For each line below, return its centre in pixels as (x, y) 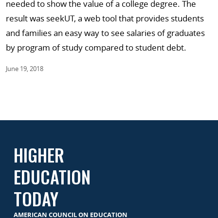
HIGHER (39, 154)
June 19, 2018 (25, 68)
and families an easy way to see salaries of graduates (105, 33)
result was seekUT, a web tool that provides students (105, 18)
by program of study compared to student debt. (96, 47)
